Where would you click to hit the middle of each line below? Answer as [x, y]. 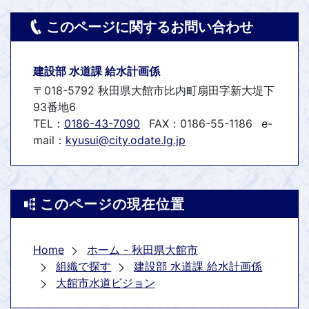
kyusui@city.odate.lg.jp [126, 140]
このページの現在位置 [112, 205]
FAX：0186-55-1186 [201, 124]
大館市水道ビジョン [106, 283]
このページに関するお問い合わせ [150, 27]
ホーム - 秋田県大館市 [143, 250]
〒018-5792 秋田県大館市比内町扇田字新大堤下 [154, 91]
